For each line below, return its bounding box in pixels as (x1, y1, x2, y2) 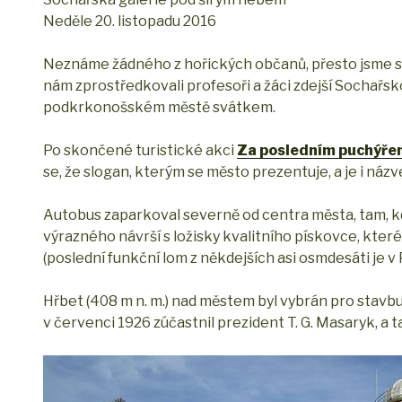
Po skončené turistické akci (43, 142, 237, 160)
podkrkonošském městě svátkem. (43, 99, 275, 117)
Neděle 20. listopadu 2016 (43, 13, 216, 31)
